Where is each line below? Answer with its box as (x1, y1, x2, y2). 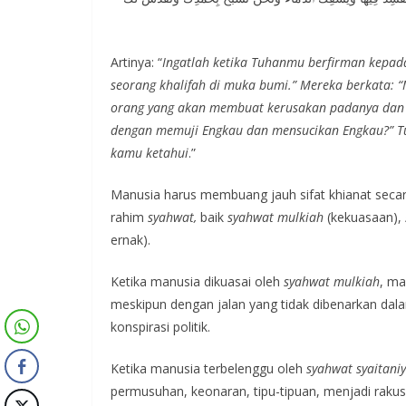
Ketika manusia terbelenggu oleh (111, 360, 306, 377)
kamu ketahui (111, 144, 188, 161)
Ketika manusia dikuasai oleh (111, 273, 284, 290)
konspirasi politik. (111, 318, 210, 335)
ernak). (111, 231, 150, 248)
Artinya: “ (111, 53, 162, 71)
